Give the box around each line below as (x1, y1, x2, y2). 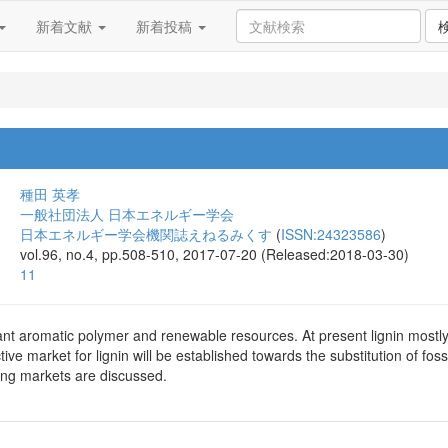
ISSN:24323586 (281, 224, 381, 244)
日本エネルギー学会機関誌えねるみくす (20, 224, 272, 244)
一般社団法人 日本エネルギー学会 (20, 204, 234, 224)
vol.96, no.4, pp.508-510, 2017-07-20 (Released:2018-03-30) (20, 244, 409, 264)
